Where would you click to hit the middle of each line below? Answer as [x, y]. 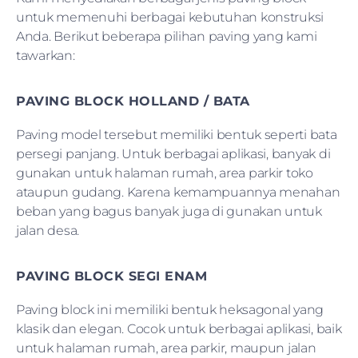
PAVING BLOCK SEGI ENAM [111, 276]
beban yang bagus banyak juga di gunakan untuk [169, 211]
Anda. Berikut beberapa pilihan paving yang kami [167, 36]
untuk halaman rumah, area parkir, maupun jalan [166, 348]
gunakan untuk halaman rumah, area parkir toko [165, 173]
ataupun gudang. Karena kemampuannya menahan [178, 192]
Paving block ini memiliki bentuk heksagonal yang [170, 309]
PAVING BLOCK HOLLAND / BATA [133, 101]
